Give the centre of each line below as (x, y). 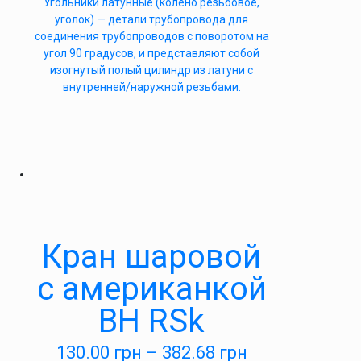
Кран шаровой (151, 257)
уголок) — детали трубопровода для (151, 19)
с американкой (151, 289)
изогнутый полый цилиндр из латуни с (151, 70)
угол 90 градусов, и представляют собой (151, 53)
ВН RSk (151, 321)
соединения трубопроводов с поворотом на (151, 36)
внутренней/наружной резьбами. (151, 87)
